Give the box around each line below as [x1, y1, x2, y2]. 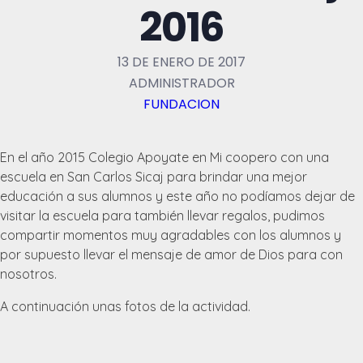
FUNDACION [143, 94, 220, 113]
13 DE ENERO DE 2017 [117, 52, 246, 71]
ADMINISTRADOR [128, 73, 235, 92]
